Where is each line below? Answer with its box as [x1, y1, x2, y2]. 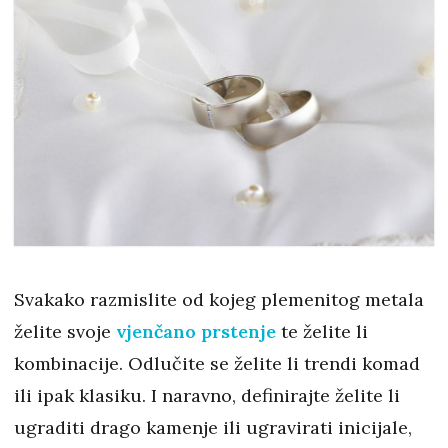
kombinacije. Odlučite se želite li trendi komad [14, 351, 420, 375]
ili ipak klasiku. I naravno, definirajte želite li [14, 383, 400, 407]
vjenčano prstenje [116, 319, 276, 343]
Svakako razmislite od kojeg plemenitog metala [14, 287, 424, 311]
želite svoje [14, 319, 116, 343]
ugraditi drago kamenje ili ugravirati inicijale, [14, 415, 412, 439]
